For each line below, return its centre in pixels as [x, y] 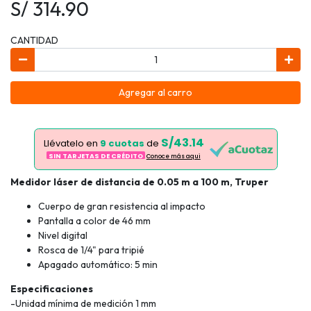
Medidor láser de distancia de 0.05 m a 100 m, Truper [140, 182]
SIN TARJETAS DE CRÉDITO [96, 156]
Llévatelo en [72, 143]
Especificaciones [52, 288]
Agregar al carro [155, 92]
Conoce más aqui [173, 157]
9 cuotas [122, 143]
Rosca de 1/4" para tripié [91, 250]
